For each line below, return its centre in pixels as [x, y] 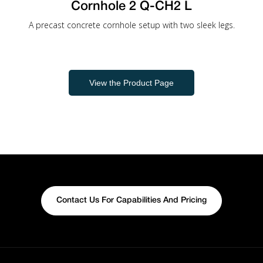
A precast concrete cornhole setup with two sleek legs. [131, 25]
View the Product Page [131, 83]
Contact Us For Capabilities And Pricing [131, 200]
